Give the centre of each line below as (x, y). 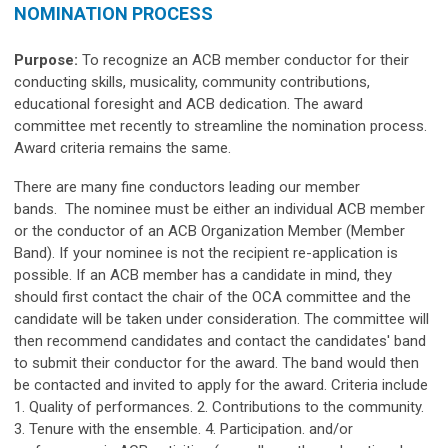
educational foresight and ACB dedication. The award (188, 103)
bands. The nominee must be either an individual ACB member (219, 208)
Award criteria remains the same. (124, 147)
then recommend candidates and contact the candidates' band (220, 340)
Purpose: (46, 59)
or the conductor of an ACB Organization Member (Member (209, 230)
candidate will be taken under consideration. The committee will (221, 318)
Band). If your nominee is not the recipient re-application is (206, 252)
